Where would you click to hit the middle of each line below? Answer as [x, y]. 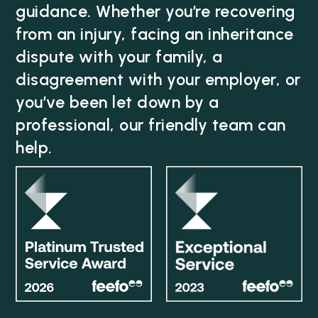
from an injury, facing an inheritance [155, 34]
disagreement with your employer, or [158, 79]
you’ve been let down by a [117, 102]
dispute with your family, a [119, 56]
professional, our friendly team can [151, 125]
